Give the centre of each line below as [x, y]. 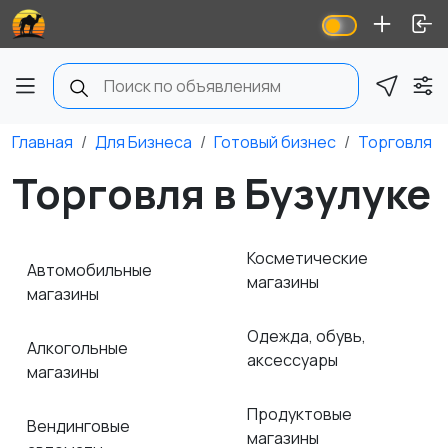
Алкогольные [77, 348]
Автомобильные [89, 270]
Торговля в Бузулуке [221, 193]
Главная [42, 142]
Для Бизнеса [143, 142]
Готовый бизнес [275, 142]
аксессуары [294, 360]
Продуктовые [299, 414]
